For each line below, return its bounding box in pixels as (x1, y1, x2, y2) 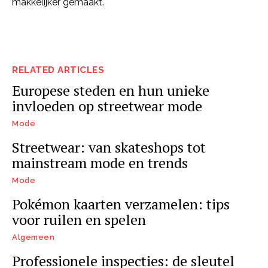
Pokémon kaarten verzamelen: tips (12, 194, 230, 214)
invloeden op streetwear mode (12, 96, 202, 116)
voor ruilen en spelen (12, 210, 146, 230)
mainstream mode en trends (12, 153, 188, 173)
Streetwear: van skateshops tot (12, 138, 206, 157)
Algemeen (12, 233, 54, 242)
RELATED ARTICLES (12, 65, 104, 76)
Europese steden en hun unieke (12, 81, 209, 100)
